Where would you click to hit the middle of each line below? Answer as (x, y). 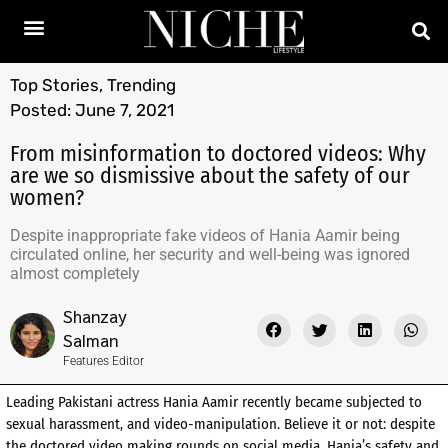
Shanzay (95, 315)
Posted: (40, 109)
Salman (90, 339)
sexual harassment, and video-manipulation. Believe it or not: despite (220, 423)
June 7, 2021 (124, 109)
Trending (141, 84)
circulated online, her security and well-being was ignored (210, 254)
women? (47, 197)
